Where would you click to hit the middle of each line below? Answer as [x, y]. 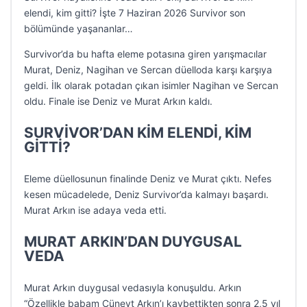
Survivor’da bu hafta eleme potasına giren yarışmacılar [145, 54]
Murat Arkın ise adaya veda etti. [95, 210]
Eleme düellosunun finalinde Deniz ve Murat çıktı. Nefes [148, 179]
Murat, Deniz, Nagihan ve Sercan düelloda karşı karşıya [148, 70]
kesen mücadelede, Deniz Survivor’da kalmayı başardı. [146, 194]
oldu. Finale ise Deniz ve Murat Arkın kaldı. [118, 101]
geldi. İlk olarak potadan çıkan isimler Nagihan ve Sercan [151, 85]
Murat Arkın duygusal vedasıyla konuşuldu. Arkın [133, 287]
